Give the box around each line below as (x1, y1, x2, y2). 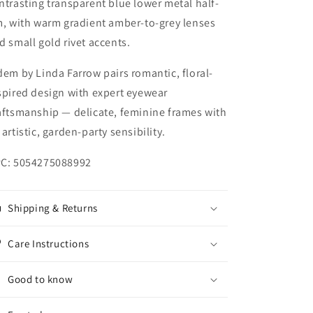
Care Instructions (8, 237, 89, 250)
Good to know (8, 272, 73, 286)
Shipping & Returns (8, 201, 98, 214)
